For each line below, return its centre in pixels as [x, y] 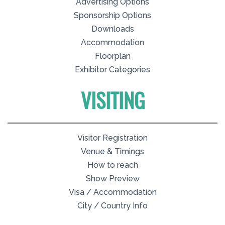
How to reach [113, 165]
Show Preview [113, 178]
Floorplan [113, 56]
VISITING [113, 103]
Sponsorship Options [113, 15]
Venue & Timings [113, 151]
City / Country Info [113, 205]
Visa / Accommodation [113, 192]
